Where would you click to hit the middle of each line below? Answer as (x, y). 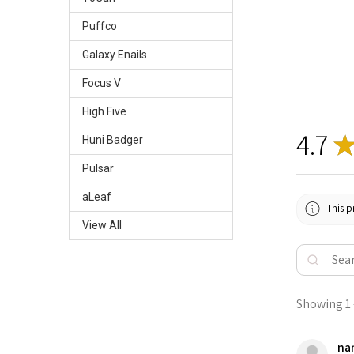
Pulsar (98, 168)
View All (102, 225)
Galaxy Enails (114, 54)
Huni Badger (112, 139)
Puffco (99, 26)
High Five (104, 111)
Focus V (101, 83)
